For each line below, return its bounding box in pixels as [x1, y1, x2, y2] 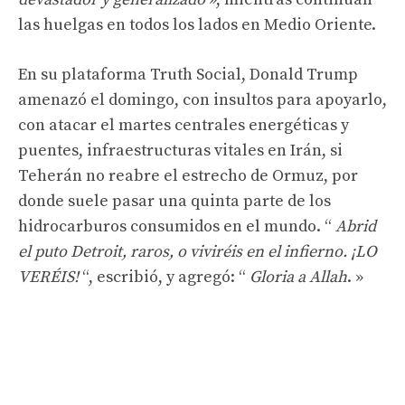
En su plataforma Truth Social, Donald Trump [18, 63, 358, 85]
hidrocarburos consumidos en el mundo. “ [18, 215, 335, 237]
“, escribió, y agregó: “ [79, 266, 250, 287]
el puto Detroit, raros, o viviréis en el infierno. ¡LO [18, 240, 377, 262]
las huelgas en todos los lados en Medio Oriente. [18, 14, 376, 35]
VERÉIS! [18, 266, 79, 287]
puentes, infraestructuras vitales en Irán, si [18, 139, 343, 161]
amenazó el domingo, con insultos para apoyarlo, [18, 89, 387, 110]
